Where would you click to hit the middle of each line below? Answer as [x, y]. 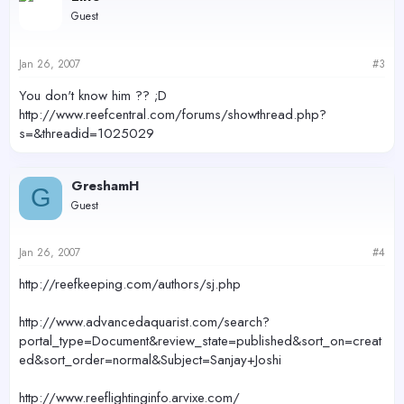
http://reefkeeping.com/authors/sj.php [130, 284]
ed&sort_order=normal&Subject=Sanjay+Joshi [150, 360]
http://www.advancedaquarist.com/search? [144, 322]
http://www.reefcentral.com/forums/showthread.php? [173, 114]
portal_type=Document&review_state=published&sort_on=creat [200, 341]
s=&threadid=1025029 [87, 133]
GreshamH [105, 185]
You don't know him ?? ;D [93, 95]
